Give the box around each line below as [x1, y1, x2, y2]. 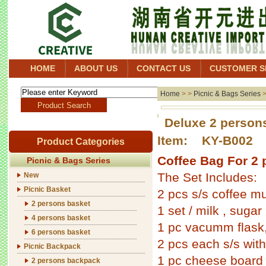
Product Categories [37, 137, 125, 147]
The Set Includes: [157, 170, 257, 184]
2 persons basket [31, 199, 90, 208]
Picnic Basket [24, 185, 71, 194]
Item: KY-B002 [157, 134, 253, 147]
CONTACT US [137, 64, 191, 73]
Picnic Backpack [24, 242, 81, 251]
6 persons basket [31, 228, 90, 236]
